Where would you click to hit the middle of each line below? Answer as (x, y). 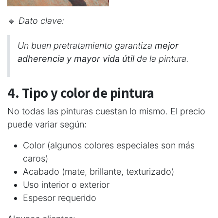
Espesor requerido (60, 198)
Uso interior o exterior (66, 184)
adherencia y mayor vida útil (76, 58)
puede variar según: (47, 124)
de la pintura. (162, 58)
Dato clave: (41, 20)
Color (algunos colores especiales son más (109, 145)
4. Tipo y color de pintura (81, 92)
